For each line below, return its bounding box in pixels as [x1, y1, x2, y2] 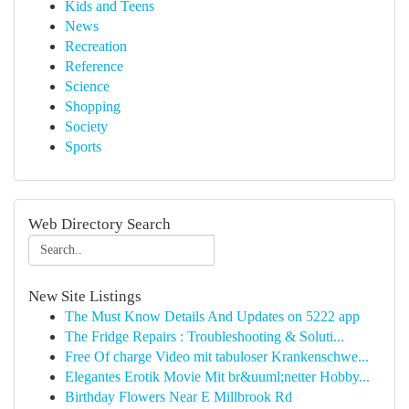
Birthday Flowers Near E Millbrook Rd [65, 389, 292, 404]
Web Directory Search [28, 215, 171, 233]
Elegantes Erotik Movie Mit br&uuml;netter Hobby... [65, 369, 370, 384]
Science [65, 79, 110, 94]
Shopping [65, 99, 121, 114]
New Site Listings [28, 288, 142, 305]
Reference [65, 58, 123, 74]
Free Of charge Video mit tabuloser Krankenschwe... [65, 349, 369, 364]
